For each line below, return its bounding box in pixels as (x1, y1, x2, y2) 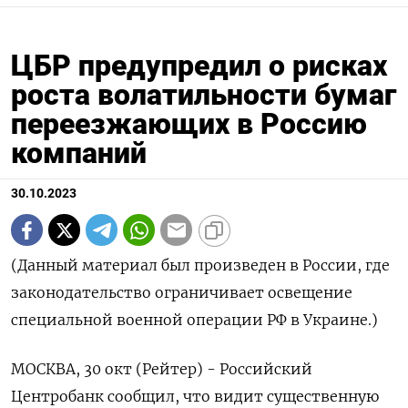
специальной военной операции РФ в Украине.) (11, 311, 378, 330)
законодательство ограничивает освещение (11, 283, 352, 302)
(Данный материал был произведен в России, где (11, 256, 390, 275)
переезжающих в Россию (11, 107, 367, 142)
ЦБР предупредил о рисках (11, 48, 387, 84)
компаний (11, 136, 147, 171)
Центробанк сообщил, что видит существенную (11, 387, 379, 406)
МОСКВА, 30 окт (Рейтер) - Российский (11, 360, 312, 379)
